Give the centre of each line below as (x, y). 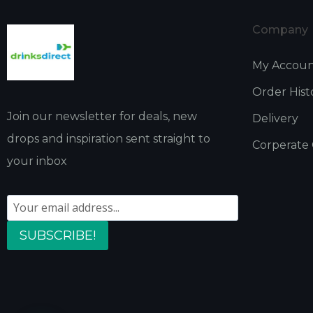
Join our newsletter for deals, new (102, 116)
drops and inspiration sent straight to (109, 138)
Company (281, 29)
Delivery (276, 118)
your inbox (37, 161)
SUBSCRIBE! (58, 235)
